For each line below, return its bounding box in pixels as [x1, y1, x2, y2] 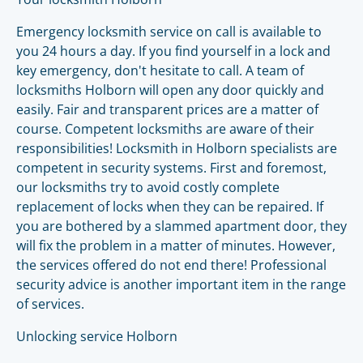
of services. [16, 295, 84, 313]
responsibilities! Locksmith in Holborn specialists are [16, 139, 337, 157]
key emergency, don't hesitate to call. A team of [16, 62, 304, 79]
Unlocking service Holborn [16, 327, 177, 345]
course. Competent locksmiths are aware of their [16, 120, 314, 138]
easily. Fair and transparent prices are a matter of [16, 100, 318, 118]
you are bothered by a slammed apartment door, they [16, 217, 347, 235]
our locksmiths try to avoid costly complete [16, 178, 280, 196]
